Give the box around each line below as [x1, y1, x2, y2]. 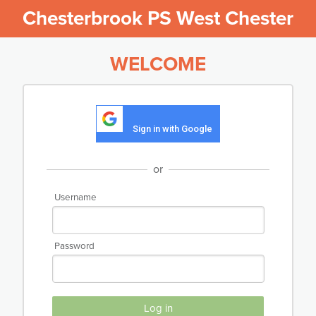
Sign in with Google [133, 123, 212, 135]
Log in [143, 301, 173, 315]
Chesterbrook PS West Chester [23, 6, 293, 30]
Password [54, 240, 95, 252]
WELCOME [110, 52, 206, 77]
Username [54, 191, 97, 203]
